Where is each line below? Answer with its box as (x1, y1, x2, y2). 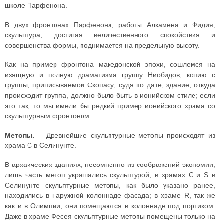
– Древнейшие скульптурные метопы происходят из (34, 131, 215, 139)
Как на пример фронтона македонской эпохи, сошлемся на (5, 60, 215, 68)
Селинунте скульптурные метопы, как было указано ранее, (5, 181, 215, 189)
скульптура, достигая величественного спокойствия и (5, 31, 215, 39)
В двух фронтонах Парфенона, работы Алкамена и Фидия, (5, 21, 215, 28)
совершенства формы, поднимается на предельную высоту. (5, 41, 200, 49)
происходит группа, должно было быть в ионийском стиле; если (5, 91, 215, 99)
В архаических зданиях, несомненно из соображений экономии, (5, 161, 215, 168)
